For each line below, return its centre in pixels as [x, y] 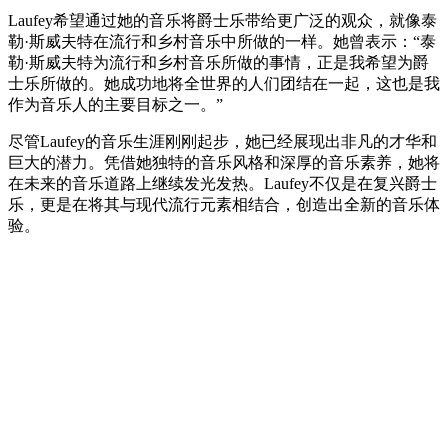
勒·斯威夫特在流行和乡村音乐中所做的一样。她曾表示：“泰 [222, 41]
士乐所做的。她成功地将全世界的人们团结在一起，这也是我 [224, 83]
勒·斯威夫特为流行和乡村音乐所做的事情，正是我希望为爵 [218, 62]
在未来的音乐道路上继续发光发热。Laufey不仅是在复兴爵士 [222, 183]
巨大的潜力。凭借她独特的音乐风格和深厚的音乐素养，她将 [224, 162]
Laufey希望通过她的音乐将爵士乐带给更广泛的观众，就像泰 [222, 20]
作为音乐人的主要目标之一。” [115, 104]
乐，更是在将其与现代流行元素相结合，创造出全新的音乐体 [224, 204]
